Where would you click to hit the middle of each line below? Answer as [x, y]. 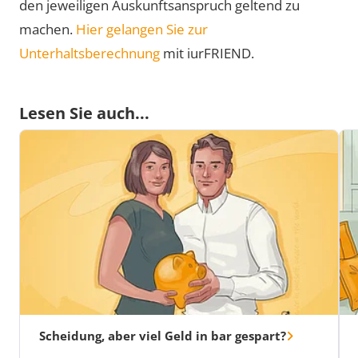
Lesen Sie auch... [84, 113]
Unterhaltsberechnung [89, 54]
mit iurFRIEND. [207, 54]
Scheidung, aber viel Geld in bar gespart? [163, 336]
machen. [48, 30]
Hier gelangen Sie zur [142, 30]
